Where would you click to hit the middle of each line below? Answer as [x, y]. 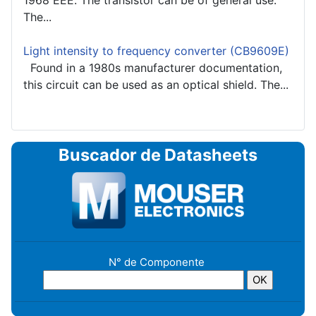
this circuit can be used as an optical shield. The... [156, 85]
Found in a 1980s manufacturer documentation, [153, 68]
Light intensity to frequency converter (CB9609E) [156, 51]
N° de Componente [158, 262]
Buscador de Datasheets [158, 155]
